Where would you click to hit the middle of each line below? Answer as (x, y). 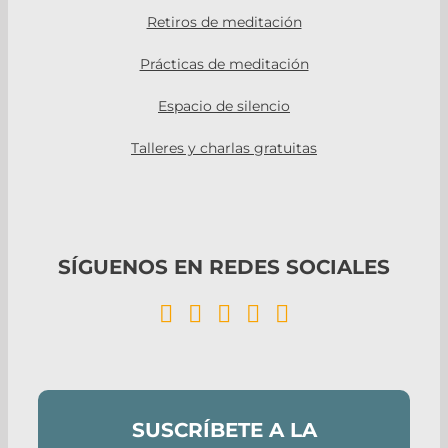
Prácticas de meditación (224, 63)
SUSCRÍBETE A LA (224, 429)
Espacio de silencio (224, 105)
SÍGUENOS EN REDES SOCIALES (224, 266)
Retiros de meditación (224, 21)
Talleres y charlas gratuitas (224, 147)
